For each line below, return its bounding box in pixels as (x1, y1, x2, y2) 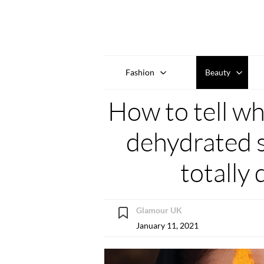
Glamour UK (136, 204, 182, 215)
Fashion (125, 67, 154, 77)
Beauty (205, 67, 231, 77)
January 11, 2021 (136, 220, 199, 230)
